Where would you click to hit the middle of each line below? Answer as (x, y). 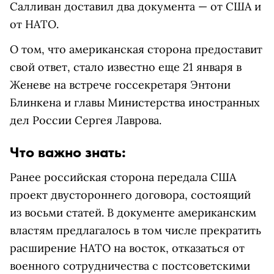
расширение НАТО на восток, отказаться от (127, 248)
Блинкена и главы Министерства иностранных (135, 102)
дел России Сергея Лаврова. (86, 120)
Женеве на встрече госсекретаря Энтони (120, 85)
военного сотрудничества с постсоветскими (130, 266)
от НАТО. (34, 24)
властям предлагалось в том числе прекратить (135, 230)
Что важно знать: (68, 152)
